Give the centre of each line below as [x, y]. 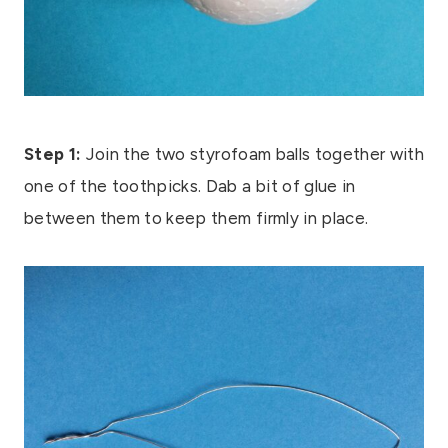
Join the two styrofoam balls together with [253, 154]
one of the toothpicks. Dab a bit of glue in [190, 186]
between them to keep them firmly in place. [196, 218]
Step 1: [53, 154]
